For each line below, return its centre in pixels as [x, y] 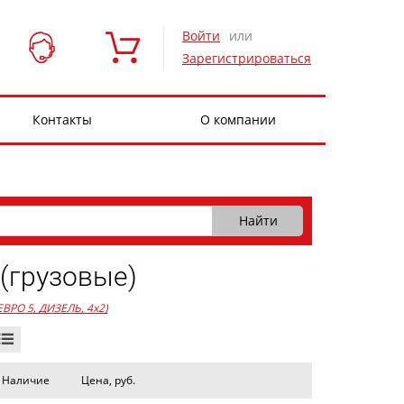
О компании [238, 119]
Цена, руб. [108, 380]
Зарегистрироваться [247, 58]
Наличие [26, 380]
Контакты [62, 119]
